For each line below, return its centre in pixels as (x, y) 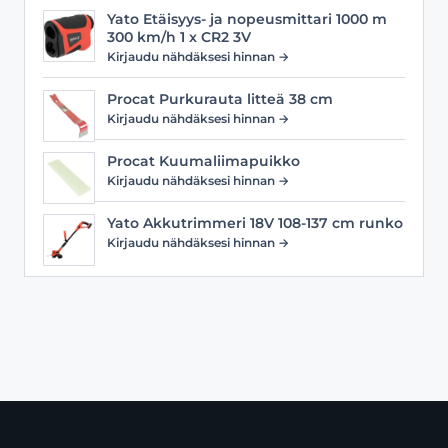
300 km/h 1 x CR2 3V (179, 37)
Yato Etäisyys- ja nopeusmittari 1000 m (247, 19)
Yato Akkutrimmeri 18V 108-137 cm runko (255, 223)
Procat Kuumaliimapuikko (203, 161)
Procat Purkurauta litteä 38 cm (220, 99)
